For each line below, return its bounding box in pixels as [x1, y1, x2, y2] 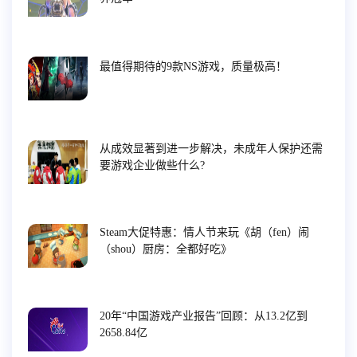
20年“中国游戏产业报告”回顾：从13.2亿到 [100, 310, 308, 323]
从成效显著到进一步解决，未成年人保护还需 [100, 143, 323, 155]
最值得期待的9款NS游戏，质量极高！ [100, 61, 287, 73]
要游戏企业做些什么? [100, 159, 205, 172]
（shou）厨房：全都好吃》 [100, 243, 232, 256]
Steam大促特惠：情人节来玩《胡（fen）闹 [100, 226, 309, 239]
